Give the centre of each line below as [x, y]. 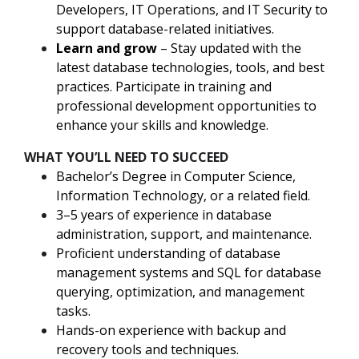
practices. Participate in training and [164, 87]
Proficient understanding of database [168, 254]
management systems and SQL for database [189, 273]
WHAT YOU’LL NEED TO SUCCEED [126, 157]
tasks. [73, 311]
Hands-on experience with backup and [171, 331]
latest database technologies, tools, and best [190, 68]
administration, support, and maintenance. [184, 234]
